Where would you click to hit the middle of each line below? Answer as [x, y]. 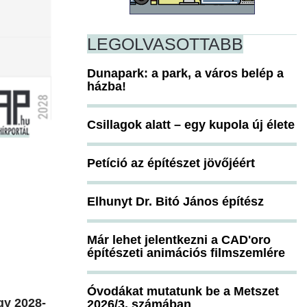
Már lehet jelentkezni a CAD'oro [179, 240]
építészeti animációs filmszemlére [186, 253]
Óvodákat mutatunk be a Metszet [183, 291]
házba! [107, 86]
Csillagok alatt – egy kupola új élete [191, 124]
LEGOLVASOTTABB [165, 44]
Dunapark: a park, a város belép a [185, 73]
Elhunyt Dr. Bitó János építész [175, 201]
